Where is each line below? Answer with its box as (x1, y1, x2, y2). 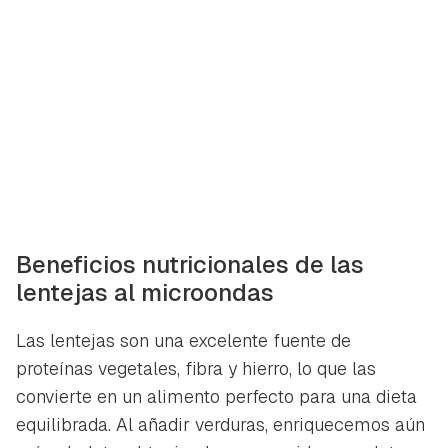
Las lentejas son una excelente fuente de (16, 328, 351, 352)
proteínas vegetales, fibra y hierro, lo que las (16, 356, 376, 380)
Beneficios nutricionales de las (16, 248, 364, 280)
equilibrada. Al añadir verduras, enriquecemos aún (16, 412, 425, 436)
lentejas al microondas (16, 276, 274, 308)
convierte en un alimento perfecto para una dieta (16, 384, 417, 408)
